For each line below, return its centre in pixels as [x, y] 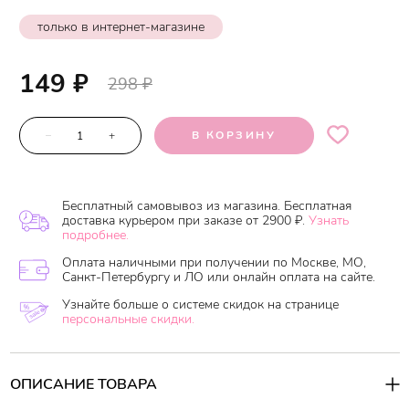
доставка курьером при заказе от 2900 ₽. [184, 220]
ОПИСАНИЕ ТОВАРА [83, 384]
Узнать [329, 220]
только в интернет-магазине [121, 26]
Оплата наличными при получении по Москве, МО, [214, 262]
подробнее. [95, 235]
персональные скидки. [128, 319]
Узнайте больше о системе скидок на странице [200, 304]
